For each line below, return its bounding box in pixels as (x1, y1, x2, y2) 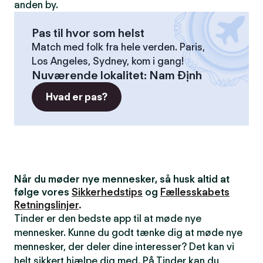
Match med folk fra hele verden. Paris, (32, 41, 205, 53)
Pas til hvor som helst (32, 26, 144, 40)
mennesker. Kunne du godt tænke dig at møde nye (14, 227, 242, 238)
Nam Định (149, 68, 202, 82)
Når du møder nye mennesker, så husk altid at (14, 173, 230, 185)
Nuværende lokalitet (32, 68, 144, 82)
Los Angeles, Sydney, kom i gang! (32, 55, 184, 67)
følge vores (14, 186, 72, 198)
